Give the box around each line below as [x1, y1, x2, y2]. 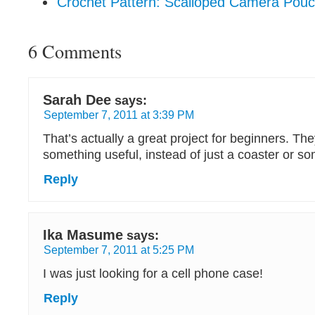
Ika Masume [43, 227, 123, 243]
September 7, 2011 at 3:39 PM [44, 108, 194, 121]
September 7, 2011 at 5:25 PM [44, 243, 194, 256]
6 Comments [28, 39, 122, 63]
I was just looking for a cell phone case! [43, 266, 263, 281]
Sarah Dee [43, 92, 111, 108]
